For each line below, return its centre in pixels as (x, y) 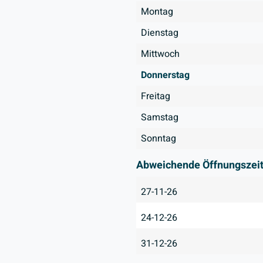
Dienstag (159, 33)
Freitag (155, 96)
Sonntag (158, 139)
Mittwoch (160, 54)
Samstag (159, 117)
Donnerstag (165, 75)
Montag (157, 12)
